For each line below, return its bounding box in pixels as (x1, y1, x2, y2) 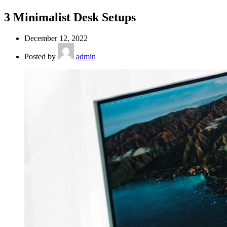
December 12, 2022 (24, 34, 88, 43)
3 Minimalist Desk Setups (4, 10, 136, 24)
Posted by (24, 52, 56, 61)
